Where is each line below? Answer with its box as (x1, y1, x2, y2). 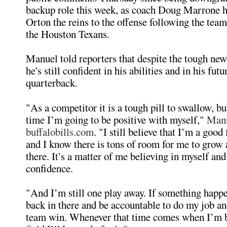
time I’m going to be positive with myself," (26, 112, 207, 127)
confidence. (26, 161, 73, 175)
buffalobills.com (26, 125, 94, 139)
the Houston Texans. (26, 27, 109, 41)
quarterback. (26, 75, 78, 90)
